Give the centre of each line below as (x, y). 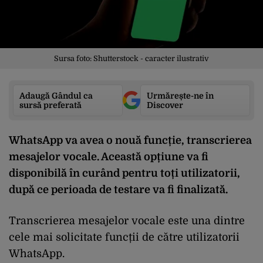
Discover (165, 105)
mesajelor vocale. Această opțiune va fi (109, 156)
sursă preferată (50, 105)
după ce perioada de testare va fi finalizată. (118, 189)
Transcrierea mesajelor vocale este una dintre (127, 220)
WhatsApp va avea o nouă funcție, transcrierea (130, 140)
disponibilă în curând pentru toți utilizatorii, (124, 173)
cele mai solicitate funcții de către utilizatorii (124, 237)
